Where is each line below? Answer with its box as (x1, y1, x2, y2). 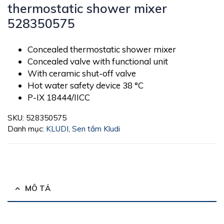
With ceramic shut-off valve (27, 67, 136, 78)
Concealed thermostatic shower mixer (27, 43, 176, 54)
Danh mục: (7, 123, 46, 133)
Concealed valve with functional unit (27, 55, 168, 66)
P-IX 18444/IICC (27, 91, 90, 102)
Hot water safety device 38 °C (27, 79, 143, 90)
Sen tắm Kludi (72, 123, 120, 133)
